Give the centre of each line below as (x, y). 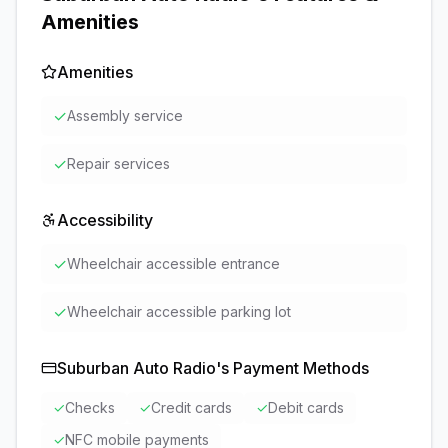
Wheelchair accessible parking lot (179, 311)
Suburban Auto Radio (136, 368)
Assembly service (125, 115)
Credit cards (191, 407)
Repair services (118, 163)
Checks (90, 407)
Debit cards (306, 407)
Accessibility (105, 220)
